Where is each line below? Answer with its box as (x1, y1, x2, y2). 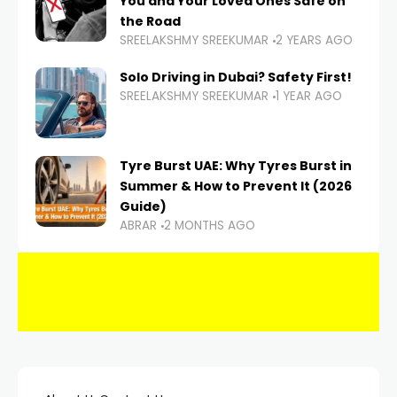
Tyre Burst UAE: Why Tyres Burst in (120, 157, 352, 175)
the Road (120, 12, 181, 31)
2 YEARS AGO (276, 32, 353, 50)
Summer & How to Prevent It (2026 (120, 177, 352, 196)
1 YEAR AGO (276, 88, 342, 105)
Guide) (120, 198, 167, 216)
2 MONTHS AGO (164, 217, 255, 235)
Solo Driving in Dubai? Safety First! (120, 68, 352, 87)
